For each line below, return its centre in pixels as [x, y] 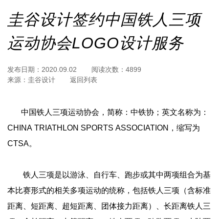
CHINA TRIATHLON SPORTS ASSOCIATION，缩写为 [104, 128]
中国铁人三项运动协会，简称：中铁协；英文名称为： [108, 112]
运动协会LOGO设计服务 [96, 43]
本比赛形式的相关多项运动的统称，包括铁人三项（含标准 [109, 190]
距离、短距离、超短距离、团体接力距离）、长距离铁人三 [109, 206]
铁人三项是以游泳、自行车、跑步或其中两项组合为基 [109, 175]
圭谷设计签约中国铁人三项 [104, 19]
